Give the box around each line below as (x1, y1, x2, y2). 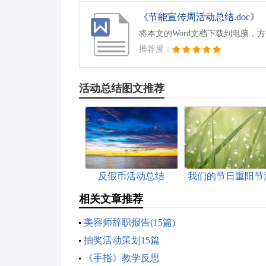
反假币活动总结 (97, 170, 164, 181)
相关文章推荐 (78, 192, 143, 205)
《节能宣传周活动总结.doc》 (138, 11, 259, 22)
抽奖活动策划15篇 (83, 235, 160, 245)
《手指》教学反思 (83, 252, 160, 263)
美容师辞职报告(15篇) (83, 217, 175, 227)
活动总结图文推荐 (78, 82, 164, 94)
